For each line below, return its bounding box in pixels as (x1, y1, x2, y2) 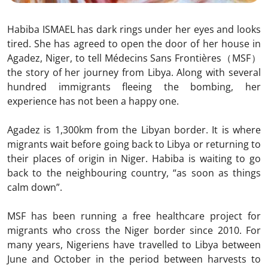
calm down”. (7, 180, 62, 194)
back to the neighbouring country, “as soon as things (7, 166, 261, 179)
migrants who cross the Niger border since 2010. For (7, 223, 261, 237)
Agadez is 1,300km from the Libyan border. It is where (7, 123, 261, 136)
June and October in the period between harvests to (7, 252, 261, 266)
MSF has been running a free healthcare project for (7, 209, 261, 223)
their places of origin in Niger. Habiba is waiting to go (7, 151, 261, 165)
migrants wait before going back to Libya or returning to (7, 137, 261, 151)
